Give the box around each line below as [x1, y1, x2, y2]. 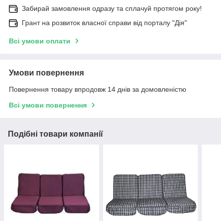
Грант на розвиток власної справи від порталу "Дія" [22, 18, 187, 27]
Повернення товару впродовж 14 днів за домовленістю [9, 85, 186, 93]
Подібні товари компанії [8, 129, 103, 138]
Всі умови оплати [9, 37, 71, 45]
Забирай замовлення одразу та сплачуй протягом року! [22, 4, 202, 12]
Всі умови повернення [9, 101, 87, 109]
